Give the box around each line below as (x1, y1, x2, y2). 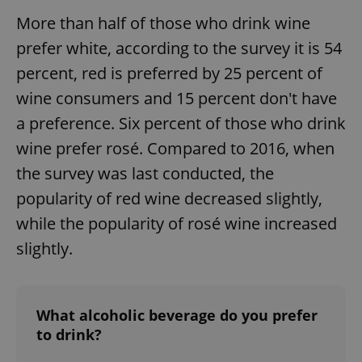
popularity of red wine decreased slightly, (16, 187, 322, 209)
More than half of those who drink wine (16, 11, 310, 34)
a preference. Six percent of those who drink (16, 112, 346, 134)
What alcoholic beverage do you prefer (36, 305, 318, 325)
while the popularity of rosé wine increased (16, 212, 337, 234)
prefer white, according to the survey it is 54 (16, 36, 342, 59)
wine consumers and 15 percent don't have (16, 86, 337, 109)
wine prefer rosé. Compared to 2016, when (16, 137, 335, 159)
